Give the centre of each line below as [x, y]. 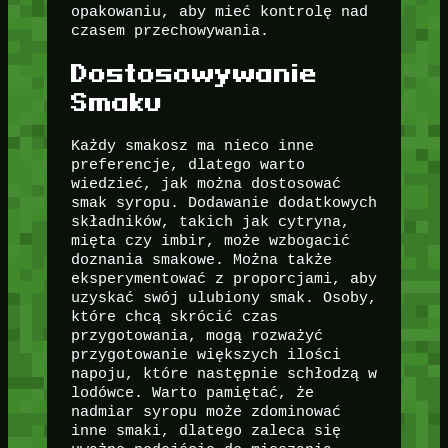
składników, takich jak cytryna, [210, 222]
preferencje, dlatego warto [187, 165]
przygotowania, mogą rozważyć [196, 336]
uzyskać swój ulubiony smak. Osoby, [223, 298]
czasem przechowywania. [169, 30]
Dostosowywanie [194, 73]
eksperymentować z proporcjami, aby [223, 279]
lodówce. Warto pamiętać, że [192, 393]
